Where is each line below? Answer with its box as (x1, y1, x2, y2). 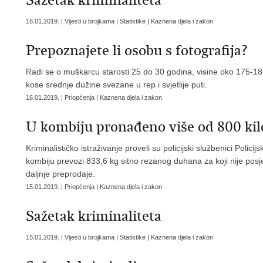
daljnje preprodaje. (26, 169, 95, 178)
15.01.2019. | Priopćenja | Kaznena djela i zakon (26, 183, 162, 190)
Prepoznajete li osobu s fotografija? (26, 42, 248, 59)
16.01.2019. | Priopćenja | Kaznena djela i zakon (26, 94, 162, 101)
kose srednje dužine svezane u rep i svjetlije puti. (26, 80, 207, 89)
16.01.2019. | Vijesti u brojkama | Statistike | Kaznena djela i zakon (26, 18, 213, 25)
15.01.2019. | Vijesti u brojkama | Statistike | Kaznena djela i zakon (26, 234, 213, 241)
